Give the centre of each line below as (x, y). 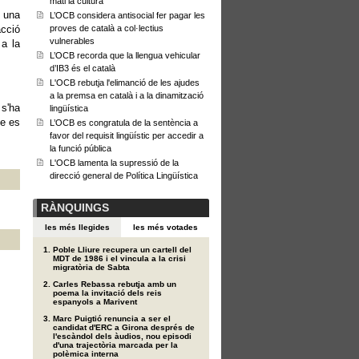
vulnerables (72, 41)
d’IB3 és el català (83, 68)
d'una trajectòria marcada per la (115, 345)
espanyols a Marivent (95, 302)
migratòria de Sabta (91, 267)
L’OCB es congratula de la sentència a (124, 123)
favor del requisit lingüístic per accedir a (127, 135)
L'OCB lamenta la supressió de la (114, 163)
